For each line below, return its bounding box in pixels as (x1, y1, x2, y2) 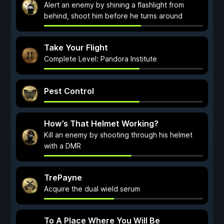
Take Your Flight (44, 42, 108, 52)
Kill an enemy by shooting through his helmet (44, 130, 192, 139)
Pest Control (44, 86, 94, 96)
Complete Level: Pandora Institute (44, 54, 157, 63)
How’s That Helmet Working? (44, 118, 158, 128)
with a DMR (44, 141, 81, 150)
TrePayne (44, 172, 82, 182)
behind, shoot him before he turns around (44, 11, 182, 20)
